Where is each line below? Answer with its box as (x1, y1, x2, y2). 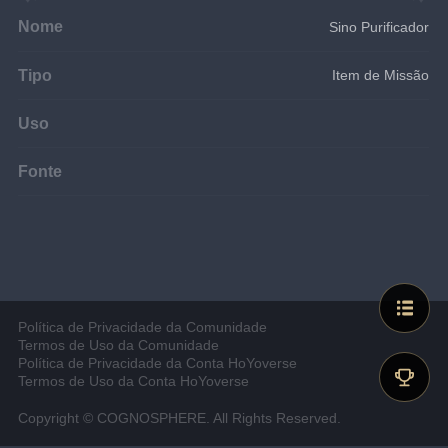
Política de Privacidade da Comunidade (18, 320, 268, 336)
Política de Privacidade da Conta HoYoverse (18, 356, 298, 372)
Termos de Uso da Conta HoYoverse (18, 374, 250, 390)
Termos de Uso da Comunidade (18, 338, 220, 354)
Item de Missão (332, 66, 430, 83)
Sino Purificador (329, 18, 430, 35)
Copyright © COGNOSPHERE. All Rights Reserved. (18, 410, 342, 426)
